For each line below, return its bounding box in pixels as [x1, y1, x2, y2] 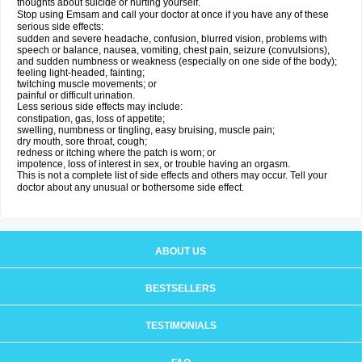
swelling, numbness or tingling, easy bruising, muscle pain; [17, 124, 275, 136]
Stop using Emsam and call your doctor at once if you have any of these [17, 9, 329, 20]
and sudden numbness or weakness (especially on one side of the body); [17, 56, 337, 67]
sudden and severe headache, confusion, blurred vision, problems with [17, 33, 327, 44]
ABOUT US [155, 246, 206, 257]
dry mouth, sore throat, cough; [17, 136, 147, 147]
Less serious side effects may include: [17, 101, 183, 112]
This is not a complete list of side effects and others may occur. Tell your [17, 170, 327, 181]
